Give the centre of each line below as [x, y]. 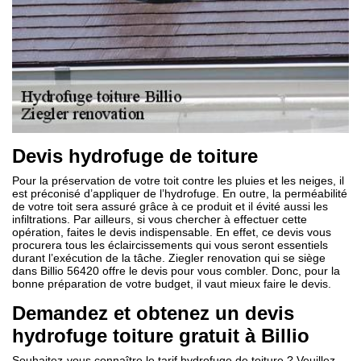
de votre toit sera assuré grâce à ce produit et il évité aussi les [170, 206]
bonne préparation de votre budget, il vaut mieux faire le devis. [172, 284]
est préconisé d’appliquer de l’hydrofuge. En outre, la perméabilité [180, 193]
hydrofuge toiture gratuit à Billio [161, 336]
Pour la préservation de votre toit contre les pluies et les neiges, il [178, 180]
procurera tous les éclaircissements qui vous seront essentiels [170, 245]
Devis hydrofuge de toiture [135, 156]
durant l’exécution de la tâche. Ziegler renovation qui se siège [169, 258]
